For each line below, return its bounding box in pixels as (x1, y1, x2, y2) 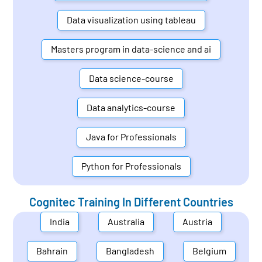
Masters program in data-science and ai (51, 43, 211, 55)
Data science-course (88, 73, 174, 84)
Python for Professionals (81, 160, 181, 172)
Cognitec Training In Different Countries (29, 194, 233, 209)
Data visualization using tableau (66, 14, 196, 26)
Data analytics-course (87, 102, 175, 113)
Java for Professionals (85, 131, 177, 143)
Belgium (192, 245, 226, 257)
